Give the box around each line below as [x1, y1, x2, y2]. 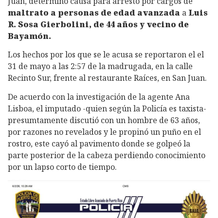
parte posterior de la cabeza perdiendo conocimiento [8, 150, 205, 161]
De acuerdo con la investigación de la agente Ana [8, 91, 190, 103]
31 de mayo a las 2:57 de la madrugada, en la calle [8, 61, 193, 72]
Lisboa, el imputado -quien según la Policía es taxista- [8, 103, 206, 114]
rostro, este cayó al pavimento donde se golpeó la [8, 138, 190, 149]
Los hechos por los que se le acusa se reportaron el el [8, 49, 204, 60]
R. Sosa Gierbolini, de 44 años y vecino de [8, 18, 189, 30]
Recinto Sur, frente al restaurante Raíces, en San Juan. [8, 73, 207, 84]
